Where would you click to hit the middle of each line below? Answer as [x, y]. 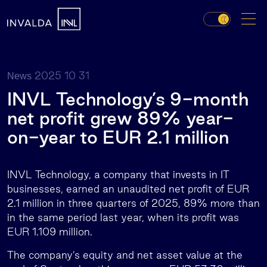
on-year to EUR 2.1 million [118, 137]
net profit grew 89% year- [120, 118]
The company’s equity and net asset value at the [125, 255]
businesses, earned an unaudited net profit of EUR [128, 189]
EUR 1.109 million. [50, 232]
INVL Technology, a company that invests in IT [118, 174]
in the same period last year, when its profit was [123, 217]
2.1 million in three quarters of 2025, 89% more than [133, 203]
